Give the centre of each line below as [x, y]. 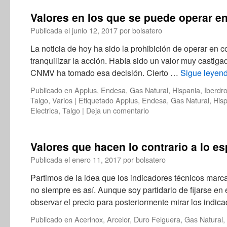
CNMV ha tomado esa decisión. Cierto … [105, 73]
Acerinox [89, 219]
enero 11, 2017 [97, 159]
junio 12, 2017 [95, 30]
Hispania [186, 90]
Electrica [44, 110]
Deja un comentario [118, 110]
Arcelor [118, 219]
